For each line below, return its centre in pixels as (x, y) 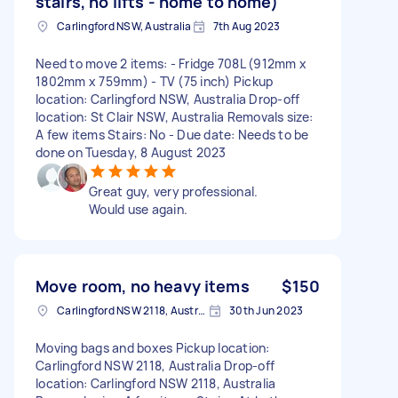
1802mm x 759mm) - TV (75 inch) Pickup (155, 81)
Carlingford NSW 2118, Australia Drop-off (155, 365)
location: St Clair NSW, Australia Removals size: (174, 116)
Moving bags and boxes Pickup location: (153, 347)
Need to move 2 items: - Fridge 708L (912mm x (171, 63)
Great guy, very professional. (174, 191)
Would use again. (138, 209)
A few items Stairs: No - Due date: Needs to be (172, 134)
